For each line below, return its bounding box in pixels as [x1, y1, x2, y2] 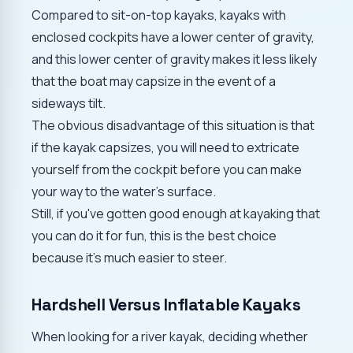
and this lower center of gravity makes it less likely [32, 50, 317, 68]
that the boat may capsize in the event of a [32, 72, 276, 90]
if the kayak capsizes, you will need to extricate [32, 138, 299, 156]
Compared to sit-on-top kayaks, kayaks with [32, 6, 286, 24]
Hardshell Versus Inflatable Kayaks [32, 294, 301, 316]
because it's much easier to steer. [32, 248, 227, 266]
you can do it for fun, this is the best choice [32, 226, 277, 244]
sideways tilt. [32, 94, 106, 112]
